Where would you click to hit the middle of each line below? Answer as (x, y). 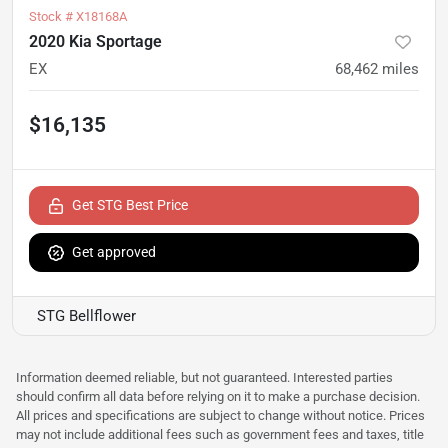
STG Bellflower (86, 315)
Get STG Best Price (130, 204)
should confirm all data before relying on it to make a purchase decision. (218, 396)
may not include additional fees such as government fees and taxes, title (220, 434)
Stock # (52, 16)
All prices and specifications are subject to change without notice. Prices (220, 415)
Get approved (114, 251)
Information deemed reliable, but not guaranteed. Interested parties (204, 377)
